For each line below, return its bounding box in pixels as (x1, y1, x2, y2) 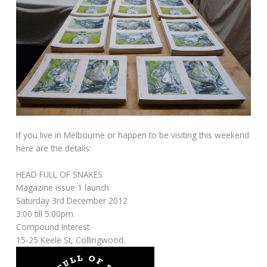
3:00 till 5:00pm (16, 207, 74, 219)
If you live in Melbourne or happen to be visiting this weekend (16, 129, 250, 141)
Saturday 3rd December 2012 (16, 194, 128, 206)
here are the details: (16, 142, 92, 154)
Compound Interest (16, 221, 90, 232)
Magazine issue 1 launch (16, 181, 110, 193)
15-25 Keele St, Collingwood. (16, 234, 126, 246)
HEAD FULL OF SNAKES (16, 168, 103, 180)
